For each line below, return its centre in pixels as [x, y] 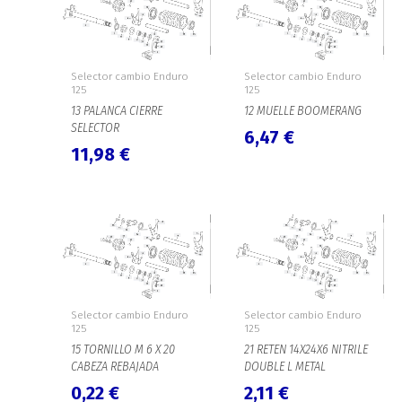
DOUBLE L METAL [284, 367]
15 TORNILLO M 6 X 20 [122, 350]
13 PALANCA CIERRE [116, 111]
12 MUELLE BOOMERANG [302, 111]
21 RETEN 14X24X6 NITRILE [306, 350]
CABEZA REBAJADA [114, 367]
